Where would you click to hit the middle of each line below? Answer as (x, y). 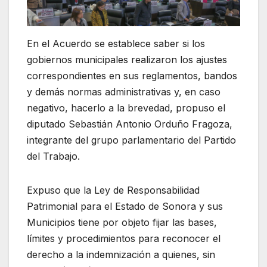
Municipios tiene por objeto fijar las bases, (122, 222)
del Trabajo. (53, 156)
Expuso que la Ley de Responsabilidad (113, 190)
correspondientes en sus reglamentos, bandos (132, 75)
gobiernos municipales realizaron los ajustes (127, 59)
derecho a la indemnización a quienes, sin (121, 254)
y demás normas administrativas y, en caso (124, 91)
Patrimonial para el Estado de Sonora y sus (125, 206)
